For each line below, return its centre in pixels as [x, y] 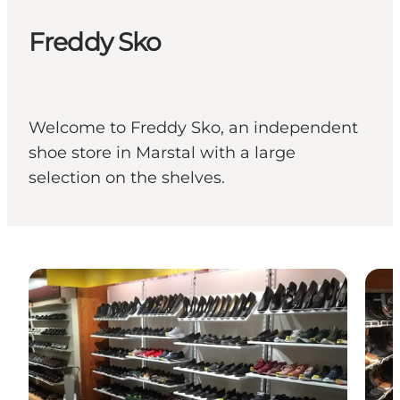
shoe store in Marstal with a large [162, 153]
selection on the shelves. [127, 178]
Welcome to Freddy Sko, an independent [193, 128]
